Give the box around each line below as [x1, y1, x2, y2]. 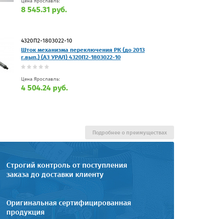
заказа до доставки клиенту [6, 170, 104, 179]
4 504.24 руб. [21, 83, 68, 92]
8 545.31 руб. [21, 4, 67, 14]
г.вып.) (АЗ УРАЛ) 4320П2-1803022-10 [21, 53, 121, 61]
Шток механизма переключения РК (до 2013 [21, 46, 145, 53]
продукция [6, 207, 44, 217]
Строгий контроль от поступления [6, 160, 127, 170]
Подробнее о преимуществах [92, 129, 167, 136]
